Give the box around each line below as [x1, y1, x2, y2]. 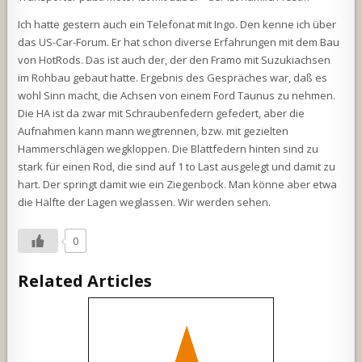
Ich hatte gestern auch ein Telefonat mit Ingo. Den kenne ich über [18, 17, 337, 32]
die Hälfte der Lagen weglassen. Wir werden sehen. [18, 195, 271, 210]
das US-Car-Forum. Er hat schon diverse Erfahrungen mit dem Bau [18, 35, 340, 50]
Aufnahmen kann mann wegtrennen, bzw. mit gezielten [18, 124, 289, 139]
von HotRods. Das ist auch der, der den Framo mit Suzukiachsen [18, 53, 331, 68]
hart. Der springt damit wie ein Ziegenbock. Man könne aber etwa [18, 177, 338, 192]
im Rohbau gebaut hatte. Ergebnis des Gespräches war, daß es [18, 70, 328, 86]
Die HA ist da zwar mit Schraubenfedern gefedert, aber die [18, 106, 305, 121]
